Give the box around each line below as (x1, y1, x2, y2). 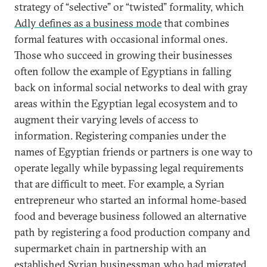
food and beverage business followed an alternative (14, 209, 246, 223)
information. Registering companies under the (14, 128, 226, 142)
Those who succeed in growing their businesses (14, 48, 232, 62)
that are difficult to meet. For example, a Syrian (14, 176, 225, 191)
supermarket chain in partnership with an (14, 241, 207, 255)
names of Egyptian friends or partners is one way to (14, 144, 253, 159)
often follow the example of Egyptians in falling (14, 64, 231, 78)
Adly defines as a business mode (14, 15, 162, 30)
